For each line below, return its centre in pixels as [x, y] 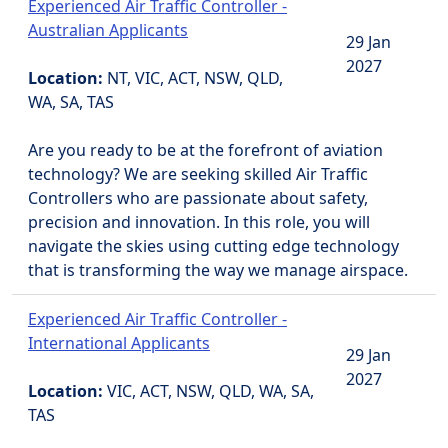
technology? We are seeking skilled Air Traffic [198, 174]
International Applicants [119, 343]
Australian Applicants [108, 30]
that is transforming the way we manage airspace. [218, 270]
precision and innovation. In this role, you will [199, 222]
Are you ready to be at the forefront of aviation [205, 150]
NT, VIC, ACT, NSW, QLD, [195, 78]
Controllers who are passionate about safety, [198, 198]
